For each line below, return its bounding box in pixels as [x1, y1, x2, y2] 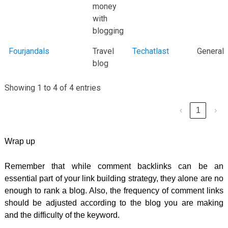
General [196, 46, 224, 56]
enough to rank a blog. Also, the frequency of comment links [4, 186, 224, 195]
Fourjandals [8, 46, 49, 56]
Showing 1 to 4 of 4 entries [4, 82, 101, 93]
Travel [92, 46, 114, 56]
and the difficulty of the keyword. [4, 210, 122, 219]
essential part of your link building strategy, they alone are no [4, 174, 224, 183]
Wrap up [4, 136, 35, 146]
